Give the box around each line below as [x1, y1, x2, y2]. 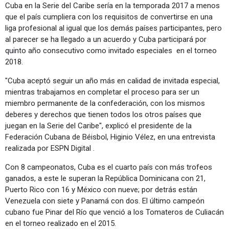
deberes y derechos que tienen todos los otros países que [5, 109, 201, 119]
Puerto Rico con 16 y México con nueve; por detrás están [5, 185, 197, 194]
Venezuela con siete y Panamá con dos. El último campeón [5, 196, 204, 205]
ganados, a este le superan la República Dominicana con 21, [5, 173, 205, 183]
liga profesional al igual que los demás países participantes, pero [5, 23, 222, 33]
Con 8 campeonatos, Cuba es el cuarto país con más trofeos [5, 162, 212, 172]
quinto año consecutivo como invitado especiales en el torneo [5, 45, 217, 55]
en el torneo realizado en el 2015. [5, 218, 116, 228]
